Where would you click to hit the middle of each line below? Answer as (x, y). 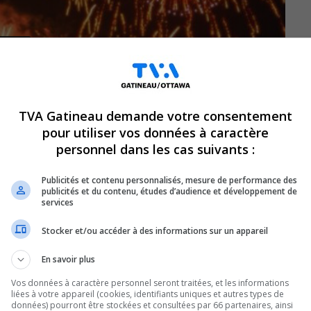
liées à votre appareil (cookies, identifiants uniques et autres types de (148, 294)
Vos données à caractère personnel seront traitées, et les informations (150, 283)
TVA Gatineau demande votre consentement (155, 116)
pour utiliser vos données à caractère (155, 133)
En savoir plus (68, 259)
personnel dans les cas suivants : (155, 149)
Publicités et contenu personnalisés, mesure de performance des (169, 180)
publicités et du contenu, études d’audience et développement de (169, 191)
